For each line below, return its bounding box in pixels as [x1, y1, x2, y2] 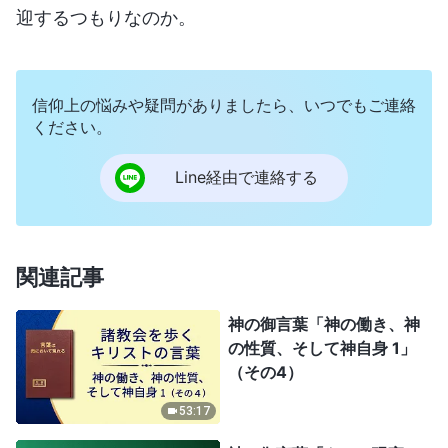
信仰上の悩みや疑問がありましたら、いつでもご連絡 [32, 94, 416, 115]
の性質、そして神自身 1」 [228, 337, 416, 358]
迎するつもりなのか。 [16, 6, 196, 28]
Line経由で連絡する [175, 167, 318, 188]
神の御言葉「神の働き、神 [228, 313, 420, 334]
